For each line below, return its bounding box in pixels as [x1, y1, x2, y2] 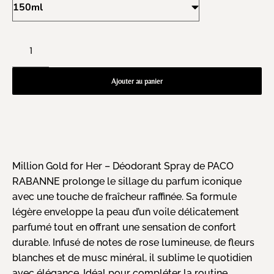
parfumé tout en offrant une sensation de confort [12, 221, 236, 234]
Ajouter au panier [111, 77, 163, 86]
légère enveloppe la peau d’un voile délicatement [12, 206, 239, 218]
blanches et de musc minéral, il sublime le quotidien [12, 252, 252, 264]
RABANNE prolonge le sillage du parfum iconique [12, 176, 242, 188]
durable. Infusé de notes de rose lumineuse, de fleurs [12, 237, 254, 249]
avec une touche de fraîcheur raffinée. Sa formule [12, 191, 237, 203]
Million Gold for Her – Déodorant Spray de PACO [12, 160, 234, 172]
